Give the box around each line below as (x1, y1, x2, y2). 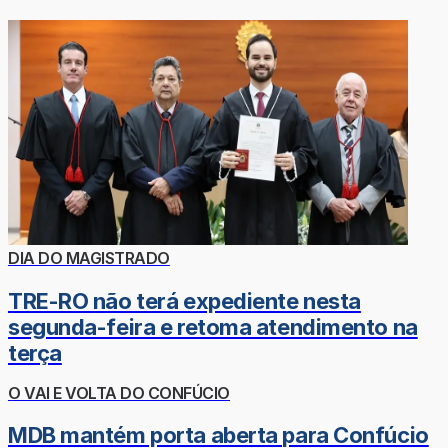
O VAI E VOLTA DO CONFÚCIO (8, 382, 230, 403)
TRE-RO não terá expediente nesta (8, 287, 361, 314)
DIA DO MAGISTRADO (8, 248, 170, 269)
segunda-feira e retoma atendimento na (8, 313, 418, 340)
